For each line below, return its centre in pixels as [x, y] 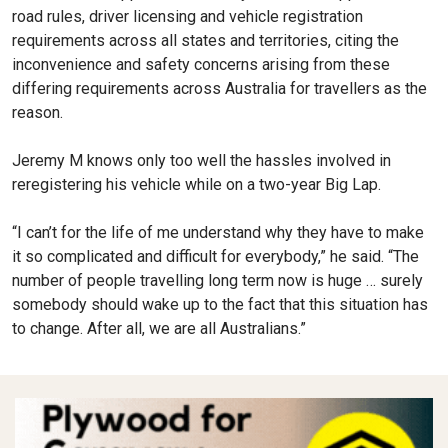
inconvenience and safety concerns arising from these [201, 64]
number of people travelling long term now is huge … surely [217, 280]
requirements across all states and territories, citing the [205, 40]
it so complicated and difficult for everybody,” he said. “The [215, 256]
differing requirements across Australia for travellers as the [219, 88]
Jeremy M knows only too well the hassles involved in [201, 160]
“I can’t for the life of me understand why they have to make [218, 232]
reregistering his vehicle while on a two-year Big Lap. [196, 184]
